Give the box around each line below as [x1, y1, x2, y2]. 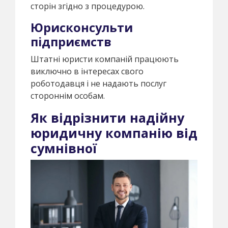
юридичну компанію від [31, 124, 197, 141]
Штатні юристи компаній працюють [31, 53, 179, 65]
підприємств [31, 33, 111, 50]
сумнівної [31, 139, 97, 157]
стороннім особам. [31, 90, 105, 101]
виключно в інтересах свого [31, 65, 144, 77]
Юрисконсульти [31, 19, 133, 36]
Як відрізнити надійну [31, 108, 184, 126]
